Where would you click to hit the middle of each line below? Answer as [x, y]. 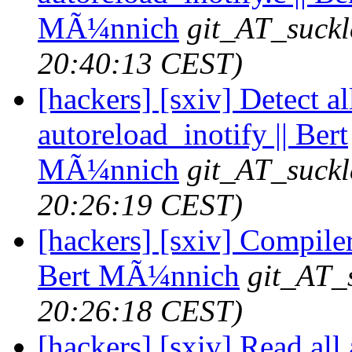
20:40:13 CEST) [140, 63]
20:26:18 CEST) [140, 310]
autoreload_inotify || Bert [193, 134]
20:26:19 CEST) [140, 204]
